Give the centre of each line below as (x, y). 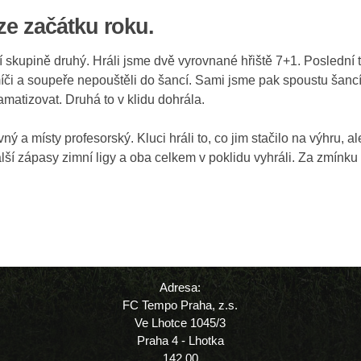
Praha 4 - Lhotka (180, 340)
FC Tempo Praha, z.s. (180, 305)
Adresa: (180, 287)
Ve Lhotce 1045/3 (180, 322)
